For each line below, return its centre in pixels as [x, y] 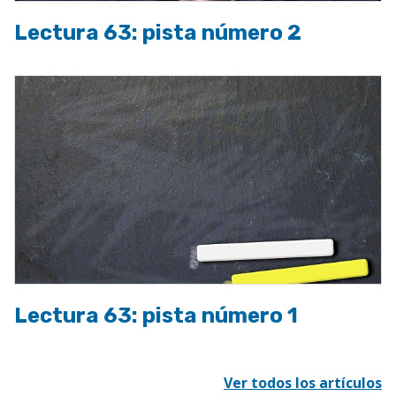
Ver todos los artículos [303, 383]
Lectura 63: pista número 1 [156, 316]
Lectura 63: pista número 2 [158, 32]
